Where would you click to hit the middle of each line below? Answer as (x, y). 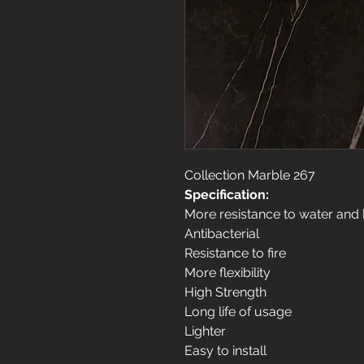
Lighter (205, 331)
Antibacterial (222, 234)
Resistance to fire (235, 253)
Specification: (227, 195)
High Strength (225, 292)
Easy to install (225, 351)
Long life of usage (238, 312)
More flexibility (227, 273)
